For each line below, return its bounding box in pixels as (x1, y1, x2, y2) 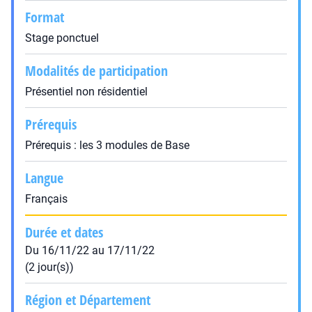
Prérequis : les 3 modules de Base (25, 139, 189, 152)
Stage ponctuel (25, 31, 99, 45)
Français (25, 192, 68, 205)
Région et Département (25, 290, 150, 309)
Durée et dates (25, 223, 103, 242)
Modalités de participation (25, 61, 168, 80)
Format (25, 8, 64, 26)
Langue (25, 169, 63, 187)
